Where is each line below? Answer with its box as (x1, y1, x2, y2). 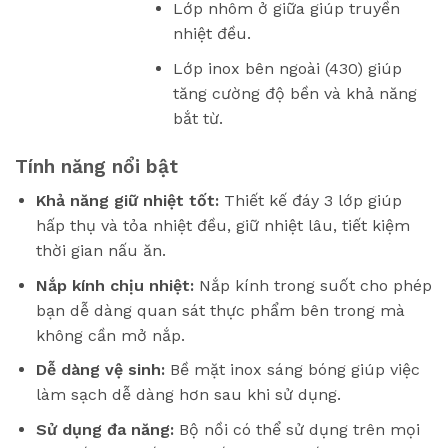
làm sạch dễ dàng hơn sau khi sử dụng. (35, 385, 341, 405)
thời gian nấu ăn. (35, 241, 166, 261)
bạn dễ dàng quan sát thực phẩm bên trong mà (35, 300, 405, 320)
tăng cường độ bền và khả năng (173, 83, 418, 103)
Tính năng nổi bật (15, 154, 178, 178)
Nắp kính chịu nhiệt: (35, 275, 194, 295)
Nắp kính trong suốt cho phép (193, 275, 432, 295)
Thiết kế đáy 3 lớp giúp (218, 191, 402, 211)
